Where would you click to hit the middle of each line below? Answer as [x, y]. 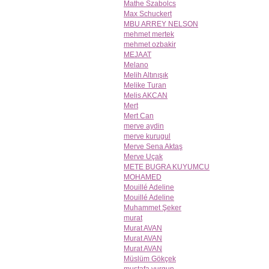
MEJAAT [138, 55]
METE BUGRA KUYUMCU [167, 167]
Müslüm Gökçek [150, 259]
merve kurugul [147, 137]
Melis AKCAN [146, 96]
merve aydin [144, 126]
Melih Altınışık [146, 75]
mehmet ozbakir [150, 45]
